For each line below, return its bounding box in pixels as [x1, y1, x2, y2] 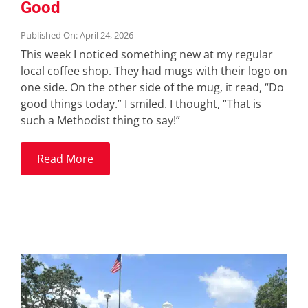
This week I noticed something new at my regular [20, 47, 273, 63]
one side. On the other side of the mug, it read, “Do [20, 80, 284, 96]
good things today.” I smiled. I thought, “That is [20, 96, 261, 112]
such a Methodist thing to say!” [20, 113, 180, 129]
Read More [36, 151, 93, 167]
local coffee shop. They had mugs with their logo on [20, 63, 287, 79]
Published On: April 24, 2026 [20, 29, 133, 42]
